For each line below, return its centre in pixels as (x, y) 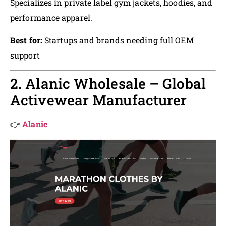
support (25, 55)
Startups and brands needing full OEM (118, 40)
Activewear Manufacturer (99, 100)
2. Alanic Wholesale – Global (108, 84)
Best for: (26, 40)
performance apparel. (51, 18)
